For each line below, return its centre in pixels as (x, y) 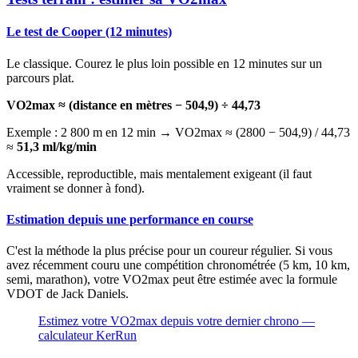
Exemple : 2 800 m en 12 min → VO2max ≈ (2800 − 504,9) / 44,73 (178, 132)
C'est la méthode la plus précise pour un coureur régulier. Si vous (169, 251)
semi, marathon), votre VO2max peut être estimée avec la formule (172, 280)
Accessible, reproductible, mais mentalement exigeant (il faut (159, 173)
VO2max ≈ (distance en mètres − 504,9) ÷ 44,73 (133, 105)
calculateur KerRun (88, 336)
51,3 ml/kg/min (57, 146)
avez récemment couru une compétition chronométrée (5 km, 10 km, (178, 265)
